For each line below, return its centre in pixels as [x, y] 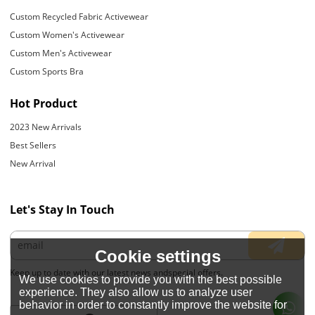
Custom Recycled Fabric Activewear [79, 17]
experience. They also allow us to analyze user [136, 292]
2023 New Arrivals [46, 127]
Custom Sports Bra [47, 72]
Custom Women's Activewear [67, 35]
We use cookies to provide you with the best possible [151, 279]
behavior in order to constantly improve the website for [153, 304]
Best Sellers [33, 145]
